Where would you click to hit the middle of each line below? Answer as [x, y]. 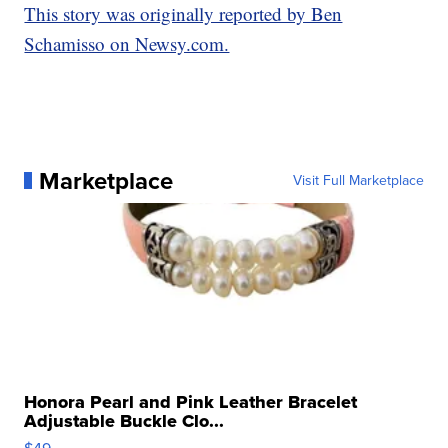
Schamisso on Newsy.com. [127, 43]
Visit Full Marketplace [358, 180]
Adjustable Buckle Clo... [124, 420]
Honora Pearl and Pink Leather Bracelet [191, 401]
